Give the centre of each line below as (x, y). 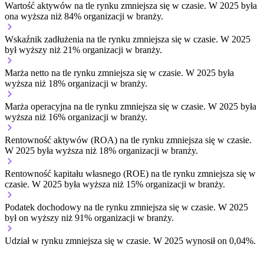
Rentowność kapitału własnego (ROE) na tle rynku (101, 173)
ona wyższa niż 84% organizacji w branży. (84, 16)
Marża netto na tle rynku (51, 72)
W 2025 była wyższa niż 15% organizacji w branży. (127, 184)
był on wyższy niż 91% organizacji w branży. (89, 217)
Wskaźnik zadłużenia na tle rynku (69, 39)
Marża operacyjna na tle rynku (62, 106)
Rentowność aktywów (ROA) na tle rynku (85, 140)
